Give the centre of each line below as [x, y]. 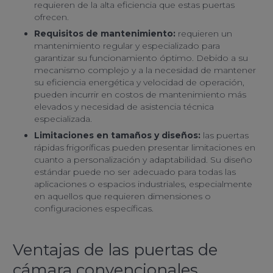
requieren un [204, 33]
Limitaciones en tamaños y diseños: [119, 135]
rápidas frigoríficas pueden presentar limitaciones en [145, 147]
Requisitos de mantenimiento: [105, 33]
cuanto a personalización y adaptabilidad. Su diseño [143, 159]
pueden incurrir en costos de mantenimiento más [140, 94]
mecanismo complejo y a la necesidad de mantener [145, 70]
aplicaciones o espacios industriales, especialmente [143, 184]
